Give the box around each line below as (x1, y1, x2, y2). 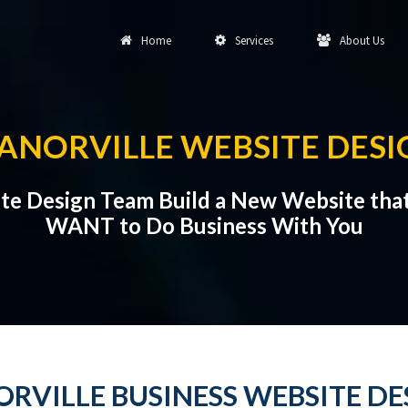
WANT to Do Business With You (45, 212, 363, 239)
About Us (334, 33, 384, 48)
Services (229, 33, 273, 48)
